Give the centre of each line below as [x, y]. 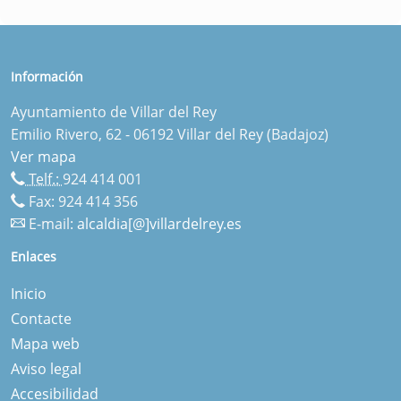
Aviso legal [46, 368]
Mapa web [45, 343]
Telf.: [44, 179]
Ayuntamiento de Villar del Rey [114, 111]
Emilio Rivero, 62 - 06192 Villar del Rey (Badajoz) [170, 134]
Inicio [29, 293]
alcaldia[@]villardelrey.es [159, 223]
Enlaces [34, 256]
